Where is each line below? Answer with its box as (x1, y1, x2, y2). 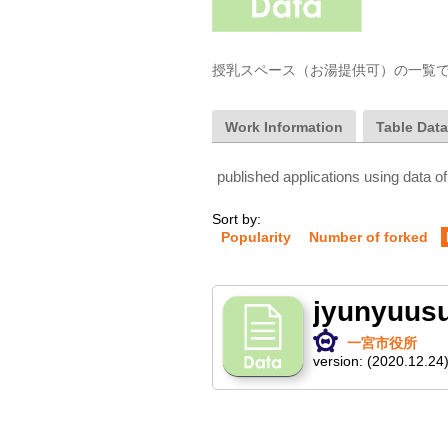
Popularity (221, 229, 291, 245)
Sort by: (212, 211, 261, 227)
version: (313, 353, 367, 369)
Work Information (225, 119, 343, 135)
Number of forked (309, 229, 428, 245)
